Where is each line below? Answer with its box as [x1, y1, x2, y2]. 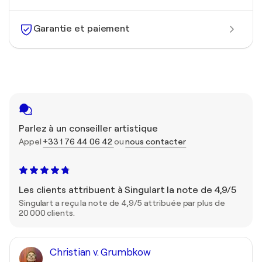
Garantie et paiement [33, 23, 130, 35]
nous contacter [125, 136, 187, 146]
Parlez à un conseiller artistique [19, 123, 158, 134]
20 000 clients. [19, 208, 75, 218]
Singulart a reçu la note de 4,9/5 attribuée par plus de [19, 198, 225, 208]
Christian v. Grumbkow [50, 246, 151, 258]
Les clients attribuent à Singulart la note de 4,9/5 [19, 184, 236, 195]
